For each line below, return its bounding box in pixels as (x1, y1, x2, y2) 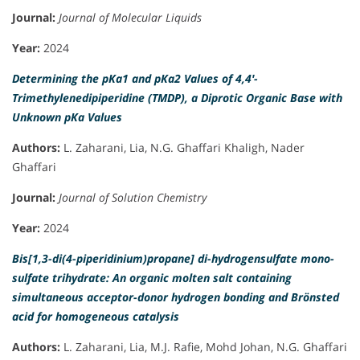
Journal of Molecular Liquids (59, 10, 202, 26)
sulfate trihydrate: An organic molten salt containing (12, 270, 292, 286)
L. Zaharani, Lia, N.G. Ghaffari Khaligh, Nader (60, 140, 305, 156)
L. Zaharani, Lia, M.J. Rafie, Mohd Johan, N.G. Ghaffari (60, 339, 347, 355)
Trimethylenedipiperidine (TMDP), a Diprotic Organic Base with (12, 90, 342, 106)
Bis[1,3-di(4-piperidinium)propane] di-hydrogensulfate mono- (12, 251, 334, 267)
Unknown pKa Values (12, 109, 122, 125)
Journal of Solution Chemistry (59, 190, 207, 206)
